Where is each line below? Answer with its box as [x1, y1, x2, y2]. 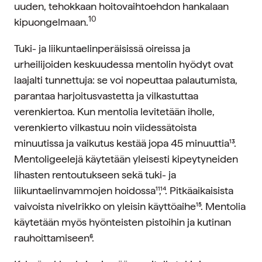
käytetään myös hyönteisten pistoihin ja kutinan [14, 216, 231, 228]
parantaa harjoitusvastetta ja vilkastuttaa [14, 89, 198, 102]
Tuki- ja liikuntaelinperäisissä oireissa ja [14, 42, 190, 54]
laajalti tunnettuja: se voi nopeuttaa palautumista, [14, 74, 237, 86]
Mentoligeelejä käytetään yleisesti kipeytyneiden [14, 153, 238, 165]
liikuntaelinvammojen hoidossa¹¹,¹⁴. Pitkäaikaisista [14, 184, 233, 196]
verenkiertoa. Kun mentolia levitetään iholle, [14, 105, 215, 118]
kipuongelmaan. [14, 16, 88, 28]
